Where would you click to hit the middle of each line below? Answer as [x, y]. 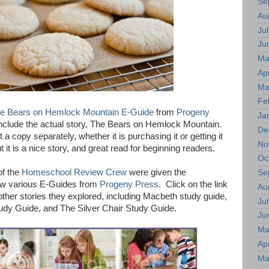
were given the [156, 173]
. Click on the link [193, 185]
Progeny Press [129, 185]
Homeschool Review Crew [74, 173]
